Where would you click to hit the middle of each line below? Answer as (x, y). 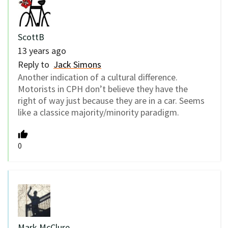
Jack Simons (77, 64)
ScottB (31, 37)
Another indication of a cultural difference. (98, 77)
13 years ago (42, 50)
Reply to (36, 64)
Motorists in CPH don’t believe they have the (103, 89)
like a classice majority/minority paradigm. (98, 112)
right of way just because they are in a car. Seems (111, 100)
